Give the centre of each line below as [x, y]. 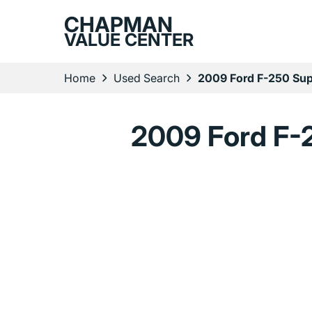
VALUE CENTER [129, 40]
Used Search [147, 78]
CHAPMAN [118, 24]
